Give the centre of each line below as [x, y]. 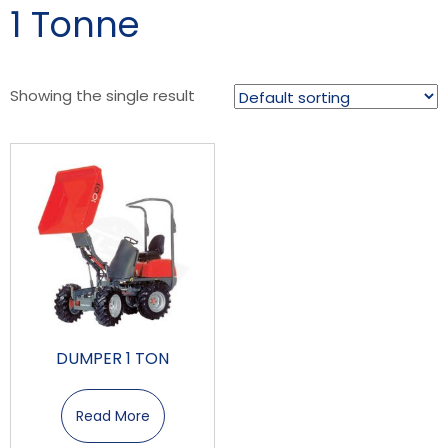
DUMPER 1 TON [113, 359]
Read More [112, 416]
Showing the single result [102, 95]
